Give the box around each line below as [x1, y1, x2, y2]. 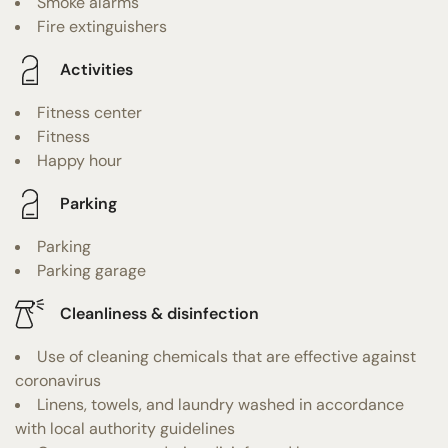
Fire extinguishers [37, 15, 167, 37]
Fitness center [37, 101, 142, 123]
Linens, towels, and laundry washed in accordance [37, 393, 404, 415]
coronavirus [15, 369, 101, 391]
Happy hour [37, 149, 122, 171]
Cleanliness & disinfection [60, 303, 259, 325]
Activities [60, 59, 133, 81]
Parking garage [37, 259, 146, 281]
